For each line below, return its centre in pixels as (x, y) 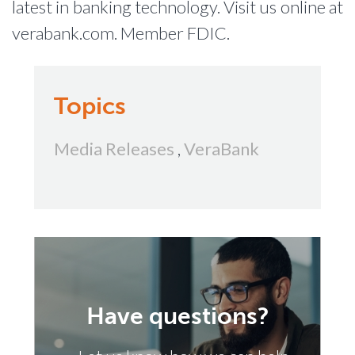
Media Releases (114, 149)
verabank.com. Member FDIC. (121, 33)
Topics (90, 106)
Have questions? (177, 316)
